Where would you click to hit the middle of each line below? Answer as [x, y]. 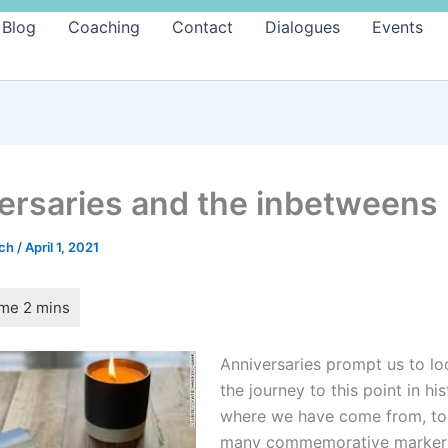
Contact [202, 27]
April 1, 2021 [62, 247]
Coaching [104, 27]
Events [397, 27]
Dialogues [302, 27]
